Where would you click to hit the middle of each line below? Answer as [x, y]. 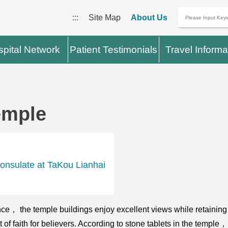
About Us [149, 18]
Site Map [104, 18]
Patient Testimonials [114, 50]
